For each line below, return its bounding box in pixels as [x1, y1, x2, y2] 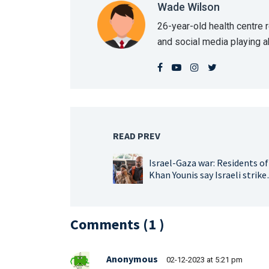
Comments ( [70, 214, 148, 234]
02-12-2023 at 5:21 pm [166, 255, 243, 264]
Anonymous [106, 252, 158, 265]
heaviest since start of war [149, 180, 257, 193]
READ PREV [113, 130, 160, 142]
